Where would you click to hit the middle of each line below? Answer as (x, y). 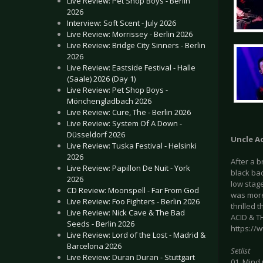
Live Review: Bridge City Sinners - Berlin (136, 45)
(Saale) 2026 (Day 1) (101, 79)
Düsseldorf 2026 (96, 134)
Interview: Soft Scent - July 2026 (122, 23)
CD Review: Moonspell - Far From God (133, 190)
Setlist (240, 251)
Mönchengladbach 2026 (109, 101)
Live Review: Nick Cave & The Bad (126, 213)
